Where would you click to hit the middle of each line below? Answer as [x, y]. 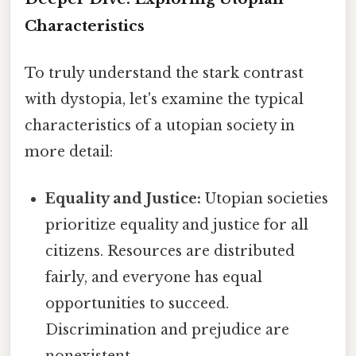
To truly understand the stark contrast [164, 74]
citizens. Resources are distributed [170, 252]
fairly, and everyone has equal [154, 278]
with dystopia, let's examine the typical [164, 100]
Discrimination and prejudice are [168, 330]
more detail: [69, 152]
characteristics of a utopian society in [160, 126]
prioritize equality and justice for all [177, 225]
